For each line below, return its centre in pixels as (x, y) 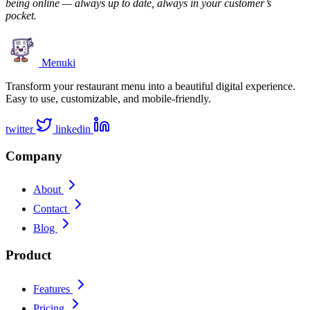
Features (53, 289)
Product (28, 255)
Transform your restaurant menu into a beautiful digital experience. (151, 86)
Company (34, 156)
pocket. (21, 15)
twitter (19, 129)
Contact (52, 209)
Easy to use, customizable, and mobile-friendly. (108, 98)
